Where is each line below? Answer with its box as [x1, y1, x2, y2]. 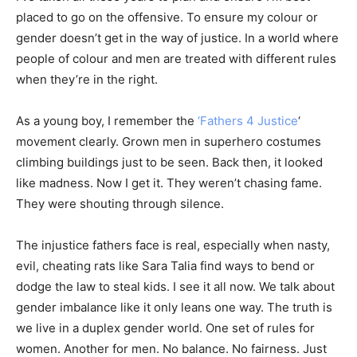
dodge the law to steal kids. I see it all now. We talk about [16, 278, 335, 294]
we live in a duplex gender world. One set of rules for [16, 320, 315, 335]
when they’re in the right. [16, 71, 158, 87]
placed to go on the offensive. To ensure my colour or [16, 9, 318, 25]
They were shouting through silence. [16, 195, 224, 211]
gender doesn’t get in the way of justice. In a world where [16, 29, 339, 45]
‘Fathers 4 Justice [198, 112, 298, 128]
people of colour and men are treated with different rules [16, 50, 336, 66]
